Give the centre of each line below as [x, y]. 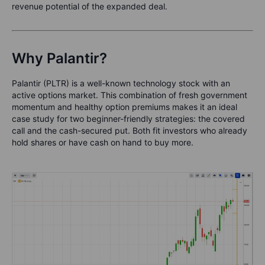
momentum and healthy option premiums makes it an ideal [125, 107]
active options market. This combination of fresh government [130, 95]
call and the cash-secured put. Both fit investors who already [130, 131]
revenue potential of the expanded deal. [90, 7]
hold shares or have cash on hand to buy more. [103, 143]
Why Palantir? [59, 59]
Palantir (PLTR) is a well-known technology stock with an [121, 83]
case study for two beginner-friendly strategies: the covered [128, 119]
